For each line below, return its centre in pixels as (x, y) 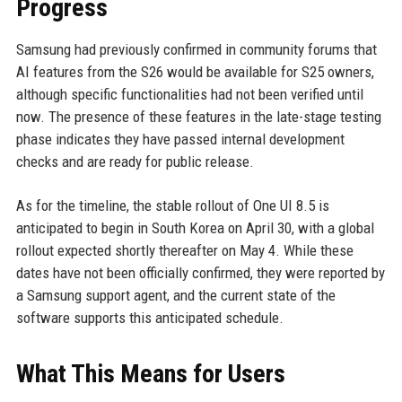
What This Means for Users (150, 373)
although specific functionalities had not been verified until (189, 94)
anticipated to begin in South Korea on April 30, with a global (195, 227)
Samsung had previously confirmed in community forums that (196, 49)
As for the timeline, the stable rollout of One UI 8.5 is (172, 205)
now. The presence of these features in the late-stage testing (198, 116)
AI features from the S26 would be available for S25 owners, (195, 71)
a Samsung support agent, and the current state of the (175, 295)
